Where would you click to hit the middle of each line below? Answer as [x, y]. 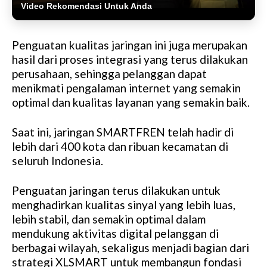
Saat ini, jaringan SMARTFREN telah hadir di [123, 132]
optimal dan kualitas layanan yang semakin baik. [131, 102]
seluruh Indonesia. [58, 160]
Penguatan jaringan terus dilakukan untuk [116, 190]
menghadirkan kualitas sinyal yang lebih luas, [124, 204]
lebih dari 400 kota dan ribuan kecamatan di [120, 146]
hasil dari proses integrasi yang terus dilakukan [130, 59]
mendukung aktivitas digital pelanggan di [115, 233]
